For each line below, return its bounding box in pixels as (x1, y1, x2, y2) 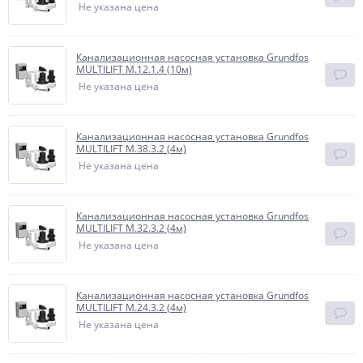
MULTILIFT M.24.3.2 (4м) (76, 301, 186, 314)
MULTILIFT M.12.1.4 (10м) (76, 62, 192, 76)
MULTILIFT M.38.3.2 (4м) (76, 142, 186, 156)
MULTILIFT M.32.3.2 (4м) (76, 221, 186, 235)
